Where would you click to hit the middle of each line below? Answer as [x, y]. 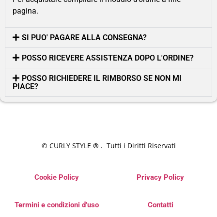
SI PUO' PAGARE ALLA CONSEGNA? [85, 38]
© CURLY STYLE [67, 146]
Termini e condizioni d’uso [57, 205]
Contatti [160, 205]
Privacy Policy [160, 178]
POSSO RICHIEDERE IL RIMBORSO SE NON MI [102, 78]
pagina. [25, 11]
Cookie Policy [57, 178]
